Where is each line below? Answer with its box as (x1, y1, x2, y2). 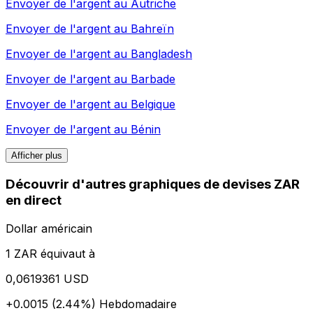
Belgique (131, 97, 175, 112)
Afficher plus (11, 150, 62, 161)
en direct (6, 192, 61, 209)
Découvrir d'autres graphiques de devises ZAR (6, 176, 300, 193)
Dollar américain (6, 221, 92, 235)
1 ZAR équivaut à (6, 246, 95, 261)
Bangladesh (131, 47, 192, 61)
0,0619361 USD (6, 271, 89, 286)
